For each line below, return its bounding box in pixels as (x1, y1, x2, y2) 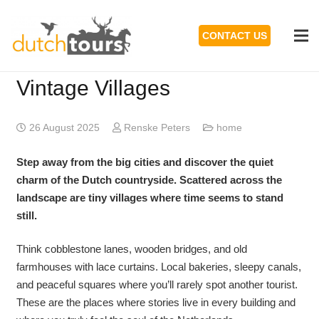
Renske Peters (123, 122, 190, 133)
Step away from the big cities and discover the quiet (16, 155, 273, 168)
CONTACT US (202, 30, 267, 41)
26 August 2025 (28, 122, 100, 133)
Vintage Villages (16, 75, 170, 100)
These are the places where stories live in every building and (16, 296, 296, 308)
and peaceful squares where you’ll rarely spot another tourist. (16, 278, 298, 291)
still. (16, 209, 37, 221)
